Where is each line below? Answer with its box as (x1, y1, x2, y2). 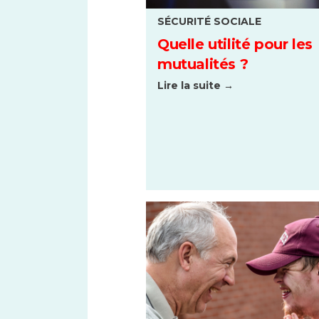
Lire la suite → (157, 79, 234, 93)
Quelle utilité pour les (157, 36, 313, 53)
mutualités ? (157, 56, 249, 73)
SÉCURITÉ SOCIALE (157, 15, 261, 28)
